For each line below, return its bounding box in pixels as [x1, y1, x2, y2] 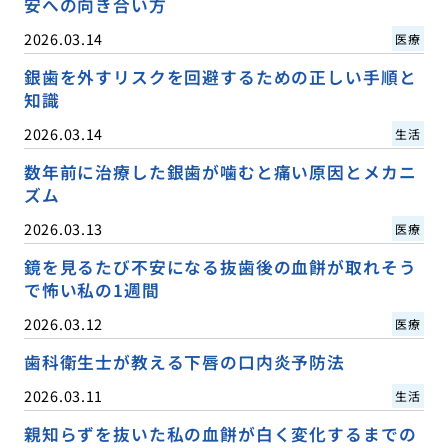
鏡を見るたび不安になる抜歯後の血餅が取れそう [23, 254, 417, 279]
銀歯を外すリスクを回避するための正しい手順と [23, 64, 417, 89]
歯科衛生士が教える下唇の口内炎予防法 [23, 350, 345, 375]
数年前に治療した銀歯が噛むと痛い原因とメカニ [23, 159, 417, 184]
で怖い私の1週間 [23, 277, 160, 302]
